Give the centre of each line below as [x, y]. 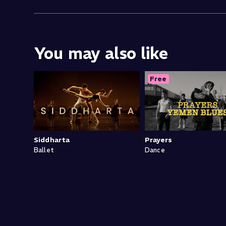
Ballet [44, 150]
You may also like [101, 53]
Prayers [159, 140]
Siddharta [52, 140]
